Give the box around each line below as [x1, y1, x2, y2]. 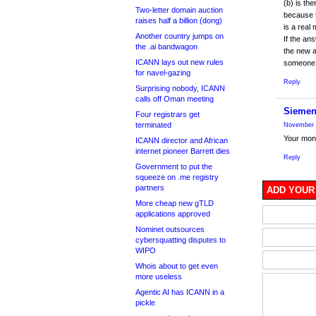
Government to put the [135, 162, 212, 171]
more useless [135, 272, 182, 281]
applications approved [135, 209, 210, 218]
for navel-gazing [135, 68, 190, 77]
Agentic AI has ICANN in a [135, 288, 224, 296]
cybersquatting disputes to [135, 236, 226, 244]
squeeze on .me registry [135, 173, 219, 181]
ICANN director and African [135, 136, 228, 145]
